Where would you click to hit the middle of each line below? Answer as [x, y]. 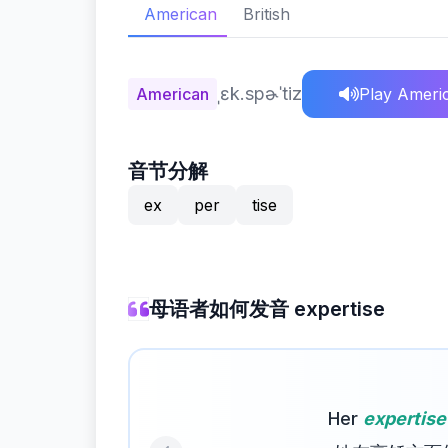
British [267, 14]
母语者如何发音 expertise [267, 309]
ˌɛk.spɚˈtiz [259, 93]
